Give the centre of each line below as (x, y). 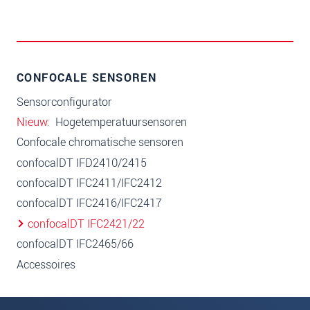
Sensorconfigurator (64, 102)
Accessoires (46, 264)
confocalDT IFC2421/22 (86, 224)
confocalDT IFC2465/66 (75, 244)
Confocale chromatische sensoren (100, 143)
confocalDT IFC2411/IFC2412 (89, 183)
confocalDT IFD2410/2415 (82, 163)
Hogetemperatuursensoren (120, 122)
